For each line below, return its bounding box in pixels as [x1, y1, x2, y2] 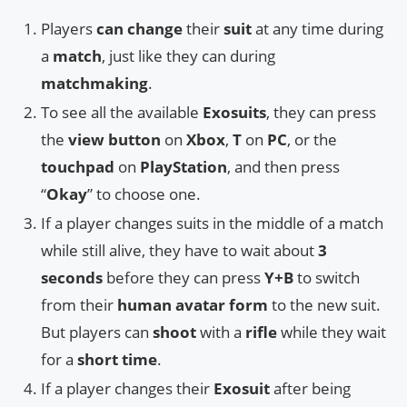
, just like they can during [102, 45, 275, 67]
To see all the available [41, 102, 203, 124]
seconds [41, 267, 103, 289]
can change [96, 18, 183, 40]
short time [77, 349, 157, 371]
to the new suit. [268, 294, 381, 316]
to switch [293, 267, 360, 289]
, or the [287, 129, 337, 151]
